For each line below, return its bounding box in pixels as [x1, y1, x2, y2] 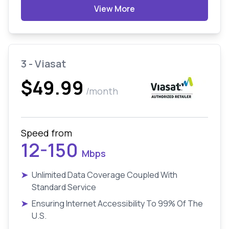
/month [86, 85, 118, 97]
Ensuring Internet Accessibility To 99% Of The [32, 198, 203, 209]
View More [94, 3, 135, 14]
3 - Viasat [21, 57, 66, 71]
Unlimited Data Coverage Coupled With [32, 169, 177, 180]
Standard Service [32, 181, 96, 193]
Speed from [21, 127, 72, 139]
